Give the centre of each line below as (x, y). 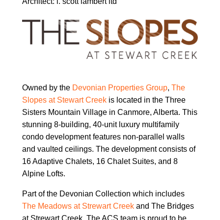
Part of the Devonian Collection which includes (103, 194)
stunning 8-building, (57, 125)
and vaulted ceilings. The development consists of (109, 149)
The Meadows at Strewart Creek (78, 206)
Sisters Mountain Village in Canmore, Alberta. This (110, 112)
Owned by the (47, 88)
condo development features (72, 137)
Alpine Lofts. (43, 174)
